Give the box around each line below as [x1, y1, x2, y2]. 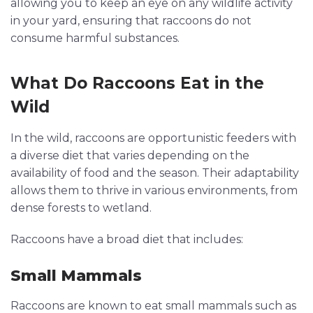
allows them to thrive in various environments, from [10, 184, 298, 198]
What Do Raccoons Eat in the [10, 73, 264, 94]
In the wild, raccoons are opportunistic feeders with [10, 131, 296, 145]
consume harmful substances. [10, 31, 180, 45]
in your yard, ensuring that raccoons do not [10, 14, 252, 28]
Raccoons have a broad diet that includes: [10, 233, 243, 247]
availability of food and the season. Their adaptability [10, 166, 299, 180]
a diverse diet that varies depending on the [10, 149, 249, 163]
